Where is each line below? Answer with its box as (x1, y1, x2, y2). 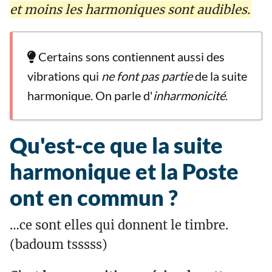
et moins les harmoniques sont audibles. (10, 2, 250, 18)
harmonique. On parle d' (27, 88, 153, 103)
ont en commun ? (10, 184, 178, 211)
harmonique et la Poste (10, 158, 239, 185)
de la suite (192, 69, 247, 84)
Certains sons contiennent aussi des (38, 49, 225, 64)
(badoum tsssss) (10, 237, 107, 253)
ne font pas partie (101, 69, 192, 84)
